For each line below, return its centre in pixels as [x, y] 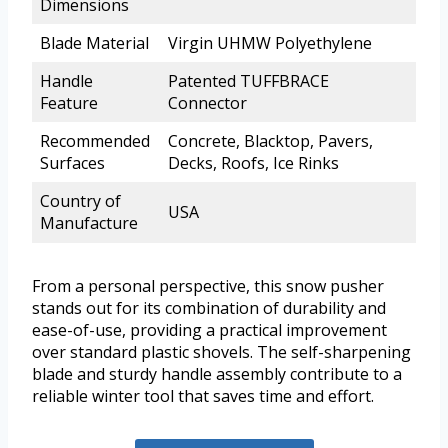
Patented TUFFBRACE [248, 80]
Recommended [95, 140]
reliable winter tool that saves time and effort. [203, 395]
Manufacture [89, 222]
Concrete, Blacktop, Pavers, [270, 140]
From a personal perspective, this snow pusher [208, 285]
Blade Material [94, 42]
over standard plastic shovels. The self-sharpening [221, 351]
